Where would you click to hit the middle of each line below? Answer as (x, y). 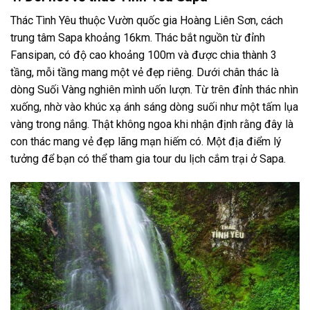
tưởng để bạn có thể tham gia (80, 159)
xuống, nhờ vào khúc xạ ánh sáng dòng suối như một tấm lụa (154, 107)
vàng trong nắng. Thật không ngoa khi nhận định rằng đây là (152, 125)
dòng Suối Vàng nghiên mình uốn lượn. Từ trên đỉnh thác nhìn (154, 90)
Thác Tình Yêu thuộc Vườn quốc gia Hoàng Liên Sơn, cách (147, 21)
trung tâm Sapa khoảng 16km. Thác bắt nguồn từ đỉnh (138, 38)
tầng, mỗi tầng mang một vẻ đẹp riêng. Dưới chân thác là (145, 73)
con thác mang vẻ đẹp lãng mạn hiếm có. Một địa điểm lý (146, 142)
